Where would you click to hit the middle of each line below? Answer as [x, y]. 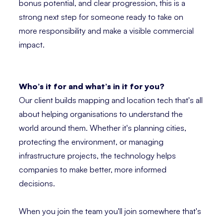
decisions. [37, 184]
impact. [32, 45]
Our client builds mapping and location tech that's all [111, 100]
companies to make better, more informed [93, 170]
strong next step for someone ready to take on [101, 17]
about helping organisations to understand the [101, 114]
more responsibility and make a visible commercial [106, 31]
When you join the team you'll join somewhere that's [110, 211]
